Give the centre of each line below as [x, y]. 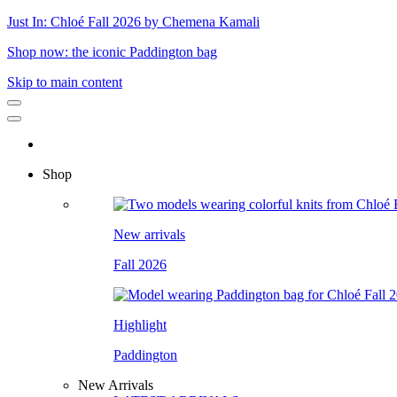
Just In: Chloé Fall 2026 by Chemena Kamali [133, 22]
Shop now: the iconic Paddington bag [112, 52]
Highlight [140, 325]
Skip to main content [65, 82]
